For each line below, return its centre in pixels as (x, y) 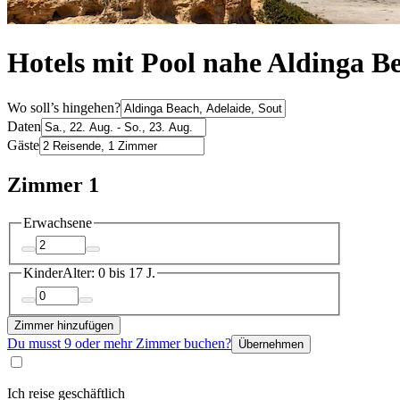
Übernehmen (271, 344)
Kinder (43, 273)
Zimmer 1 (53, 184)
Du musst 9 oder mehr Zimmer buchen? (119, 343)
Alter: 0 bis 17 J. (109, 273)
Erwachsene (58, 222)
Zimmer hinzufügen (64, 325)
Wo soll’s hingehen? (64, 107)
